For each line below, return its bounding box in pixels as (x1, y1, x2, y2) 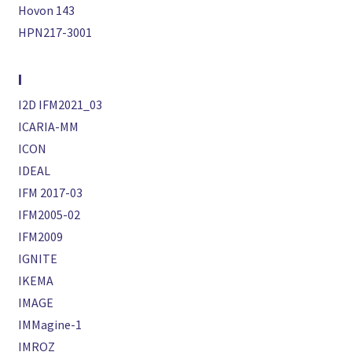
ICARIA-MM (18, 119, 79, 135)
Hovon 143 (18, 2, 75, 19)
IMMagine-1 (18, 317, 82, 333)
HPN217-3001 (18, 24, 93, 41)
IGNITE (18, 251, 58, 267)
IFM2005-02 (18, 207, 81, 223)
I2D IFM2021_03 (18, 97, 103, 113)
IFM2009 (18, 229, 64, 245)
